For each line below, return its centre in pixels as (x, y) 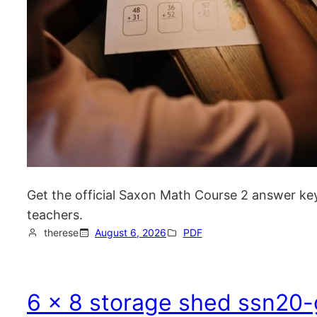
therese (61, 232)
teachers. (55, 215)
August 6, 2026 (131, 232)
